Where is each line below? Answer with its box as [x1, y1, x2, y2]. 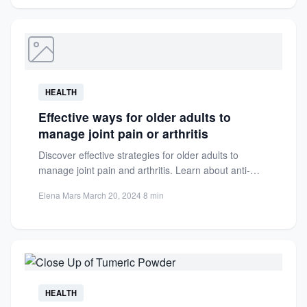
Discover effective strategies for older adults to [38, 148, 238, 162]
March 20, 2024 [83, 189, 141, 201]
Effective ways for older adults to [38, 108, 231, 125]
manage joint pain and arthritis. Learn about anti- [38, 163, 250, 177]
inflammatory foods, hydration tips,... [38, 178, 196, 192]
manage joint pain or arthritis [38, 125, 208, 142]
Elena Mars [38, 189, 81, 201]
